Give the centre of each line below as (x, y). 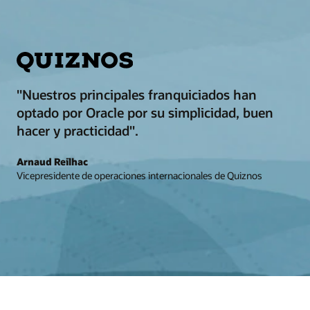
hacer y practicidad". (77, 131)
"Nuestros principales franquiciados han (137, 95)
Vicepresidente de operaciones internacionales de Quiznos (139, 175)
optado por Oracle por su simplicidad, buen (145, 113)
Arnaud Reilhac (52, 161)
